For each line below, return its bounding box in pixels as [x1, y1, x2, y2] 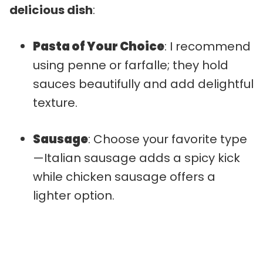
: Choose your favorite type [88, 130, 247, 147]
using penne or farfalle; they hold [33, 56, 228, 73]
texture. [33, 94, 77, 111]
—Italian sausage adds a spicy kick [33, 149, 240, 166]
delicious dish [9, 1, 93, 18]
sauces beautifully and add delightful [33, 75, 254, 92]
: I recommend [164, 38, 251, 55]
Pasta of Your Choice [33, 38, 164, 55]
